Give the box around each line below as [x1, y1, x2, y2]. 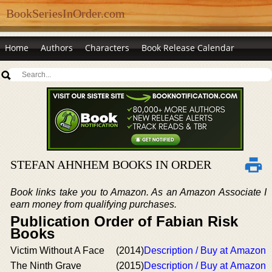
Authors [41, 42, 73, 53]
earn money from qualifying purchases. [10, 199, 177, 209]
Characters [85, 42, 129, 53]
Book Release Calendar [141, 42, 234, 53]
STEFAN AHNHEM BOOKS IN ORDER [10, 158, 211, 171]
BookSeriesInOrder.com [6, 7, 125, 20]
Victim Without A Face [10, 245, 104, 256]
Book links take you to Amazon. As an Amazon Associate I [10, 187, 267, 197]
